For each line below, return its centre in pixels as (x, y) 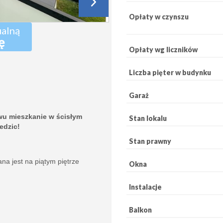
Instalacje (145, 187)
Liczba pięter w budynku (170, 72)
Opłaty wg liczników (163, 49)
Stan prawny (150, 141)
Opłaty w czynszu (159, 16)
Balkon (140, 210)
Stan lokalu (148, 118)
